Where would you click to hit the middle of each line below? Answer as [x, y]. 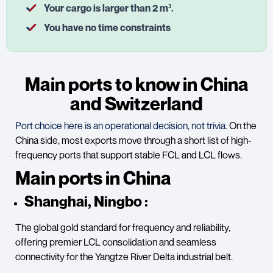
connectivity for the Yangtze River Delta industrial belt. [125, 256]
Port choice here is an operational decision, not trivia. [121, 125]
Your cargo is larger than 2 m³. [108, 8]
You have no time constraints [107, 27]
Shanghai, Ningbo [83, 201]
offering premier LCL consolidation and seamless [116, 242]
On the [242, 125]
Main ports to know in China [136, 84]
